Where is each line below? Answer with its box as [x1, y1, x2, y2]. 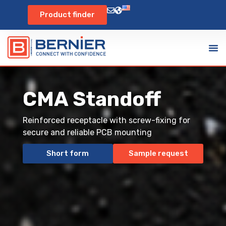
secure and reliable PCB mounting [22, 128, 152, 138]
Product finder [39, 10, 95, 19]
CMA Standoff [22, 87, 161, 111]
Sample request [128, 149, 188, 158]
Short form [46, 149, 89, 158]
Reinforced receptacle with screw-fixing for [22, 116, 190, 126]
